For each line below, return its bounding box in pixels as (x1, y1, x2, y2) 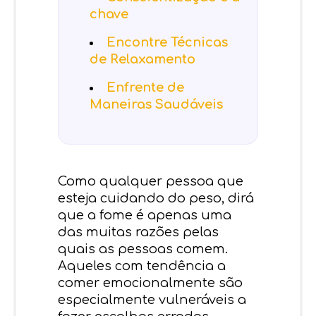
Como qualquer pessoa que (58, 174, 244, 188)
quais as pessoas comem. (58, 241, 229, 256)
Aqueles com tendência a (58, 258, 226, 273)
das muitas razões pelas (58, 224, 219, 239)
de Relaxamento (90, 51, 196, 66)
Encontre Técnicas (107, 35, 229, 49)
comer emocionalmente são (58, 275, 243, 290)
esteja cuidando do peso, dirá (58, 190, 255, 205)
